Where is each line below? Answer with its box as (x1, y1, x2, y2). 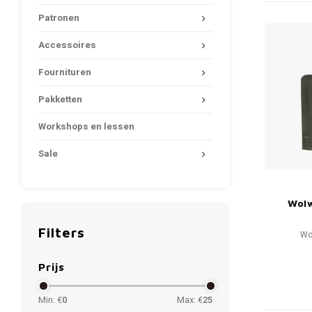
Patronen (38, 11, 79, 25)
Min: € (38, 293, 62, 306)
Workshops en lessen (38, 120, 134, 134)
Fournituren (38, 65, 91, 79)
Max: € (177, 293, 203, 306)
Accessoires (38, 38, 96, 52)
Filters (38, 224, 85, 240)
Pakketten (38, 93, 82, 107)
